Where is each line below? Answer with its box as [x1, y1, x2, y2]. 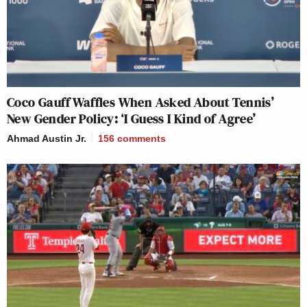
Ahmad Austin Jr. [7, 132, 86, 144]
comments [117, 132, 166, 144]
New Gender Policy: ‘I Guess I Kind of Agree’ [7, 108, 256, 128]
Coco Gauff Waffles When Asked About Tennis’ [7, 92, 275, 112]
